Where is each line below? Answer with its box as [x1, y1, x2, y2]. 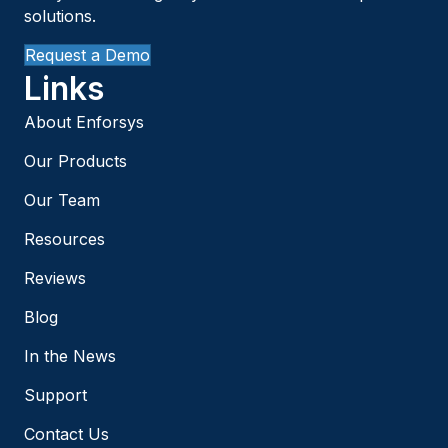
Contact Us [24, 423, 109, 444]
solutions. [24, 5, 96, 26]
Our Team [24, 189, 100, 210]
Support [24, 384, 87, 405]
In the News [24, 345, 116, 366]
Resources [24, 228, 105, 249]
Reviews [24, 267, 86, 288]
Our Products [24, 150, 127, 171]
